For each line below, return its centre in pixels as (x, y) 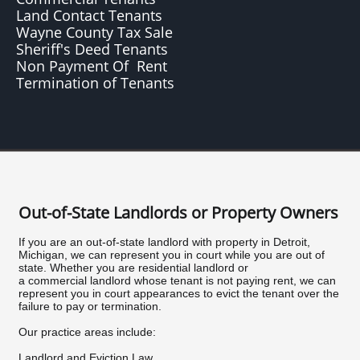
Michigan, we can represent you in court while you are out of (172, 255)
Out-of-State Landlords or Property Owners (178, 213)
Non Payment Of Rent (94, 66)
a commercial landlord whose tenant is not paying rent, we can (177, 280)
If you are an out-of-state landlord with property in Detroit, (164, 242)
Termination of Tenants (99, 83)
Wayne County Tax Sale (94, 32)
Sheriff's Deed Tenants (94, 49)
